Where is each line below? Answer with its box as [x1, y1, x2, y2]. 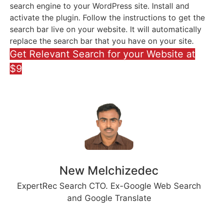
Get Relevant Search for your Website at [10, 48, 195, 60]
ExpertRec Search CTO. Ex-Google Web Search [17, 181, 201, 191]
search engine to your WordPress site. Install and [10, 1, 189, 11]
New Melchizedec [59, 163, 159, 178]
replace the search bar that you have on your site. [10, 36, 194, 46]
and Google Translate [67, 193, 151, 203]
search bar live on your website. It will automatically [10, 24, 201, 35]
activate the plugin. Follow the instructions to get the [10, 13, 205, 23]
